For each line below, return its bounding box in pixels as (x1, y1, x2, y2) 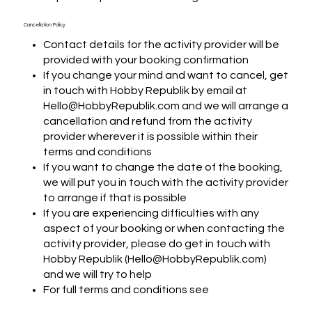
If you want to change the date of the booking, (43, 162, 283, 173)
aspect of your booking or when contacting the (43, 223, 286, 235)
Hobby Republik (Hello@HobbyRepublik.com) (43, 253, 267, 265)
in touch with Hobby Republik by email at (43, 85, 248, 97)
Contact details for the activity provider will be (43, 39, 280, 51)
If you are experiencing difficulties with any (43, 208, 260, 219)
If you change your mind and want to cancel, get (43, 70, 289, 81)
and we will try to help (43, 269, 153, 281)
